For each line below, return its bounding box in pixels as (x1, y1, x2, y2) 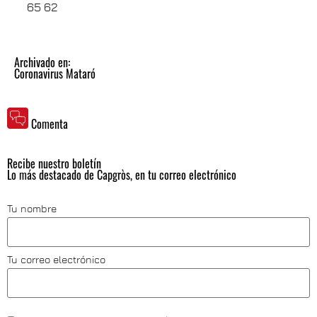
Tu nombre (7, 202, 57, 214)
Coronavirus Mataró (14, 65, 96, 82)
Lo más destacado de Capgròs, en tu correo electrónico (7, 166, 236, 183)
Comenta (31, 115, 68, 132)
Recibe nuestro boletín (7, 155, 101, 172)
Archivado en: (14, 54, 70, 71)
